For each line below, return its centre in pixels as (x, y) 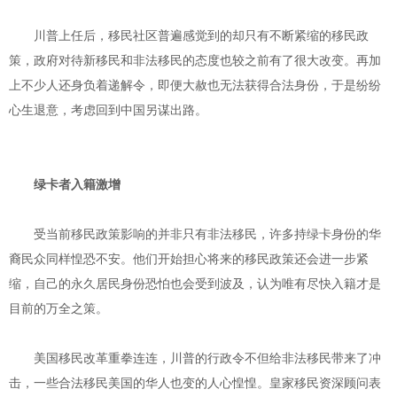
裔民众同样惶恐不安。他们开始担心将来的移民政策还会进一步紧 (189, 260)
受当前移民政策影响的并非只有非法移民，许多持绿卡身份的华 (207, 235)
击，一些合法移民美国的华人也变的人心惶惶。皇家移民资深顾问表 (195, 384)
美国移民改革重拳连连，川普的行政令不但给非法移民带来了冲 (207, 359)
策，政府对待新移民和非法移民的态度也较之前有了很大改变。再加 (195, 61)
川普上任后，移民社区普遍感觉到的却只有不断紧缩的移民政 (201, 36)
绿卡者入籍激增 (77, 185)
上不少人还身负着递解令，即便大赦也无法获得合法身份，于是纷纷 (195, 86)
